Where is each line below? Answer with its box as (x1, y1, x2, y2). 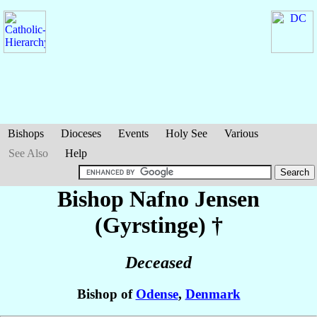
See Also (8, 147, 48, 159)
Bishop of (76, 287, 136, 302)
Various (224, 127, 258, 139)
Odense (135, 287, 178, 302)
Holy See (166, 127, 207, 139)
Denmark (185, 287, 241, 302)
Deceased (125, 253, 192, 272)
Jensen (195, 186, 260, 212)
